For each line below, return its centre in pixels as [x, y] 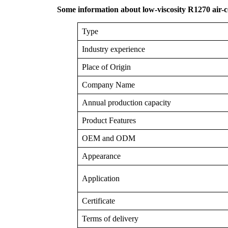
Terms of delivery [110, 219]
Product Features [109, 120]
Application [101, 178]
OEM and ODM [109, 138]
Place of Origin [106, 67]
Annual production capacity [126, 103]
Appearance [101, 156]
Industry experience [113, 49]
